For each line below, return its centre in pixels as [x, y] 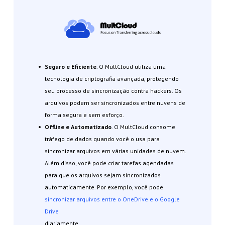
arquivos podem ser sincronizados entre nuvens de [115, 103]
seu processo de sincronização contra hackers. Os [113, 91]
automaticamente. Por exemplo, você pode [104, 187]
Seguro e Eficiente [70, 67]
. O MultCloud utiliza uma [131, 67]
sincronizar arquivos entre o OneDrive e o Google [112, 199]
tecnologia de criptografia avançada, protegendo [111, 79]
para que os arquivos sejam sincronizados [102, 175]
